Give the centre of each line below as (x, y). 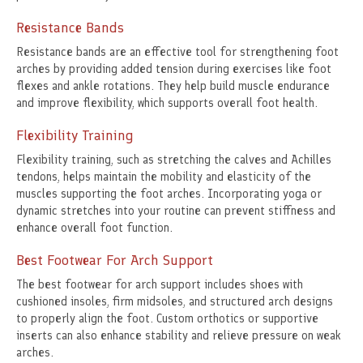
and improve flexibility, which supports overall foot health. (167, 103)
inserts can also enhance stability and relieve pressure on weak (179, 336)
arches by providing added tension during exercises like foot (174, 69)
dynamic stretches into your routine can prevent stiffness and (176, 211)
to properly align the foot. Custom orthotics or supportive (167, 319)
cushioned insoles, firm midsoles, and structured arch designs (175, 302)
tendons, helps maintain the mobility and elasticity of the (164, 177)
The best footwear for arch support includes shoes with (160, 285)
